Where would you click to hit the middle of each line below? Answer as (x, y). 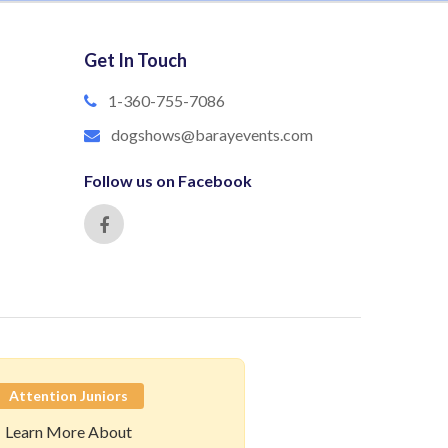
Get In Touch (135, 60)
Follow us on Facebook (167, 181)
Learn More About (68, 432)
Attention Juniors (68, 396)
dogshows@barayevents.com (211, 135)
